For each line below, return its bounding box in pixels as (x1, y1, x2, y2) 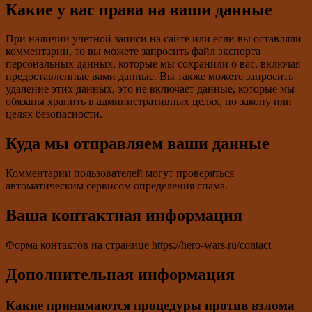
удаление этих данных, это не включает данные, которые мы (6, 83, 295, 95)
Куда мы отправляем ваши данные (6, 134, 270, 153)
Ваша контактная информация (6, 206, 242, 225)
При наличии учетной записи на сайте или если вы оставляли (6, 33, 302, 45)
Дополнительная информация (6, 265, 235, 283)
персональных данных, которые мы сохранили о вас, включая (6, 58, 300, 70)
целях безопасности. (6, 108, 102, 120)
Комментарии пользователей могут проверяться (6, 167, 234, 180)
